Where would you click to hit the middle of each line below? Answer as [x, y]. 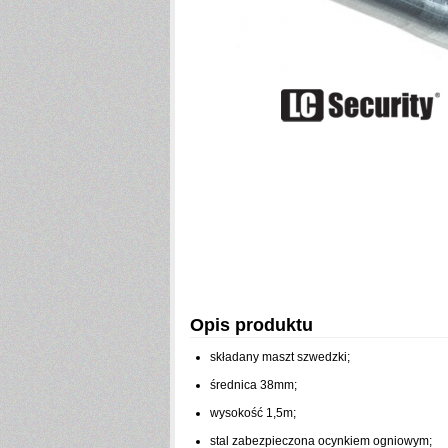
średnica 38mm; [253, 385]
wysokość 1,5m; [253, 413]
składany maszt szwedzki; [280, 357]
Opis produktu [251, 325]
